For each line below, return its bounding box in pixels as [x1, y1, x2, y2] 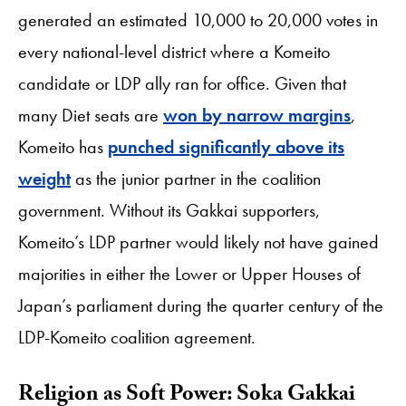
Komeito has [18, 134, 108, 159]
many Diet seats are [18, 102, 163, 127]
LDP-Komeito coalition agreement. [18, 324, 260, 349]
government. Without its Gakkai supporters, [18, 198, 320, 222]
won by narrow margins [163, 102, 351, 127]
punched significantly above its [108, 134, 344, 159]
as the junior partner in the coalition [71, 166, 321, 190]
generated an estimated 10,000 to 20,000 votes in [18, 7, 378, 32]
